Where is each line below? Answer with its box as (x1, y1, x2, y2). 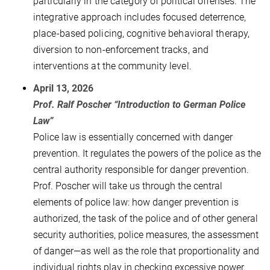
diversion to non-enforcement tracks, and (33, 43, 209, 55)
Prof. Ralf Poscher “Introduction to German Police (33, 98, 245, 110)
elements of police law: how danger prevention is (33, 196, 239, 208)
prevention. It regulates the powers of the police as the (33, 147, 261, 159)
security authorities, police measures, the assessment (33, 228, 259, 240)
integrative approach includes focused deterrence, (33, 11, 246, 23)
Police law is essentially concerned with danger (33, 131, 233, 143)
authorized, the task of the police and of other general (33, 212, 258, 224)
